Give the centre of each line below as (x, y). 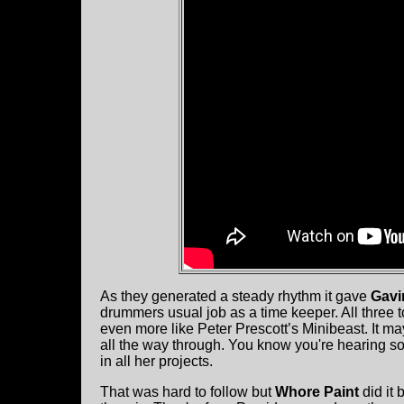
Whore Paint (317, 392)
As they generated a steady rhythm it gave (235, 297)
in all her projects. (156, 362)
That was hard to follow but (188, 392)
